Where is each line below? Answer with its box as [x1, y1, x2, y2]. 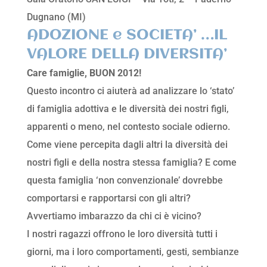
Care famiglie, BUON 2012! [26, 67, 141, 79]
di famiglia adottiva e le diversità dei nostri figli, [26, 103, 229, 115]
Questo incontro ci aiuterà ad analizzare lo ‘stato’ [26, 85, 234, 97]
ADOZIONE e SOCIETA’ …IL [26, 27, 227, 44]
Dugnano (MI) [26, 11, 86, 23]
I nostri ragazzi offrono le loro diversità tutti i [26, 228, 218, 240]
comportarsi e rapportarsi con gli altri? [26, 193, 191, 204]
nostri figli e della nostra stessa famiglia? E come [26, 157, 237, 169]
